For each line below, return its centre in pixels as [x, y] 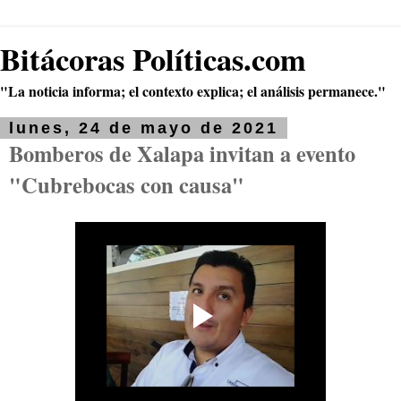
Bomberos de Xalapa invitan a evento [182, 154]
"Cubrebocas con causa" [127, 185]
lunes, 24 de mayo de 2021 [144, 128]
